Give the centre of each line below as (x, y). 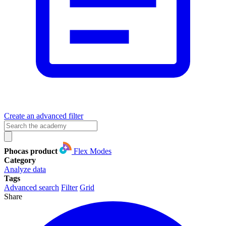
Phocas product (31, 151)
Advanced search (32, 187)
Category (20, 160)
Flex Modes (93, 151)
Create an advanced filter (44, 116)
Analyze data (25, 169)
